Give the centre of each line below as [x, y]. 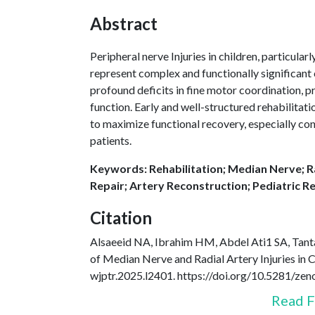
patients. [111, 141]
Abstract [124, 24]
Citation [121, 218]
